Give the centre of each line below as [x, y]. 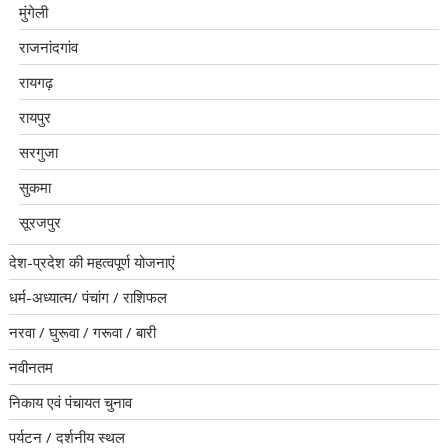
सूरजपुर [40, 222]
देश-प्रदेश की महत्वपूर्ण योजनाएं [92, 262]
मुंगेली [34, 12]
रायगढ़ [36, 82]
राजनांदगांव [49, 47]
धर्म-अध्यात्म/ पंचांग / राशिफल [88, 297]
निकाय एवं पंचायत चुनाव [71, 402]
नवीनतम [31, 367]
